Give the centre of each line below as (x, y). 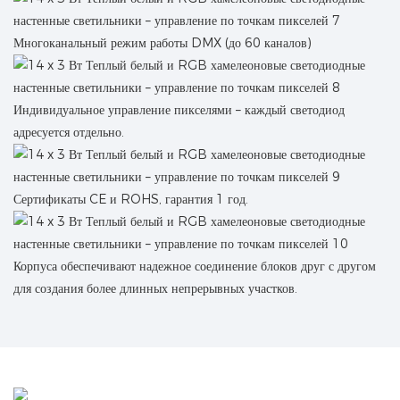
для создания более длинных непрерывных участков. (155, 288)
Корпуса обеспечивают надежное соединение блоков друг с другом (195, 266)
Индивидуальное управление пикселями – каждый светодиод (179, 109)
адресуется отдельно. (69, 132)
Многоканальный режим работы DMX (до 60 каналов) (162, 42)
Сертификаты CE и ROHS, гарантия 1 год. (131, 199)
